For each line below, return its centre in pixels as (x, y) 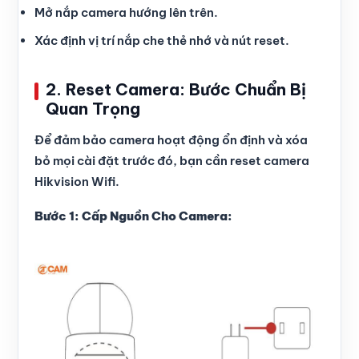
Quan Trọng (93, 109)
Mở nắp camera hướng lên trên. (126, 12)
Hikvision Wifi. (77, 182)
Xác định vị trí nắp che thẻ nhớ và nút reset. (162, 40)
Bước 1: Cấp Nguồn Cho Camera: (133, 216)
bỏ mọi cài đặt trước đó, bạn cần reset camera (172, 161)
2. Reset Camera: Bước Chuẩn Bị (176, 89)
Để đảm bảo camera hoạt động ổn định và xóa (171, 140)
